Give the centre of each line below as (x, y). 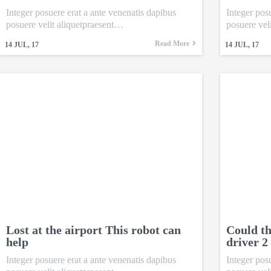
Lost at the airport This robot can (93, 230)
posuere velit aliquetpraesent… (65, 25)
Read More (172, 44)
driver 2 (247, 242)
